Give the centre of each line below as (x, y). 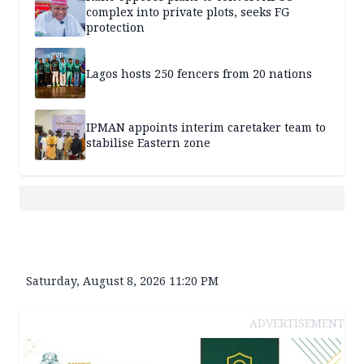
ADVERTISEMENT (297, 323)
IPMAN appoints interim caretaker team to (206, 128)
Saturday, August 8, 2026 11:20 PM (122, 281)
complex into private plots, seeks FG (188, 11)
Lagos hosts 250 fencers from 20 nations (199, 73)
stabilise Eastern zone (148, 143)
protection (115, 27)
